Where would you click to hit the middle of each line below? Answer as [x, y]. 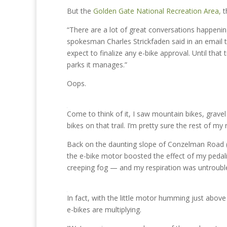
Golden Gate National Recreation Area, [157, 11]
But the [80, 11]
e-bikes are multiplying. [104, 210]
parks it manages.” [97, 65]
